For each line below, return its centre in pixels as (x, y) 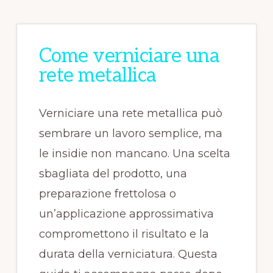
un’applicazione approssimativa (126, 214)
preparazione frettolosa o (107, 194)
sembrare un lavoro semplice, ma (130, 133)
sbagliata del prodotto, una (113, 174)
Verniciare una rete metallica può (130, 113)
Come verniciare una (129, 56)
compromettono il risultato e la (124, 234)
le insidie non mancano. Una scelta (134, 154)
